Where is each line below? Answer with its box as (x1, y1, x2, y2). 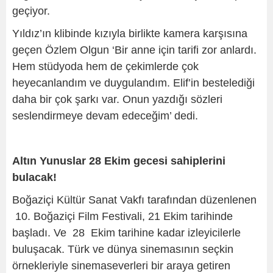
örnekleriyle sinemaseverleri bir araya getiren (12, 259, 230, 272)
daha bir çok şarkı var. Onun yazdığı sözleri (12, 93, 222, 105)
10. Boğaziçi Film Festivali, (12, 210, 145, 222)
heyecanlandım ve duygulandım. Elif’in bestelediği (12, 76, 255, 89)
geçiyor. (12, 4, 50, 17)
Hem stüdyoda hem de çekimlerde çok (12, 60, 199, 73)
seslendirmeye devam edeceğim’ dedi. (12, 109, 198, 122)
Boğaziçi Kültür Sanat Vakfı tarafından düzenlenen (12, 193, 257, 206)
